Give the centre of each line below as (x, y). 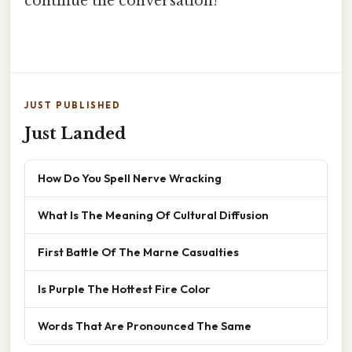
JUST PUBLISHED (73, 105)
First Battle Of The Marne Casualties (138, 251)
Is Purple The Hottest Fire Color (124, 288)
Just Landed (75, 133)
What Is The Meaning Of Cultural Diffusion (153, 214)
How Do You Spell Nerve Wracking (130, 178)
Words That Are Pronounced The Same (145, 325)
